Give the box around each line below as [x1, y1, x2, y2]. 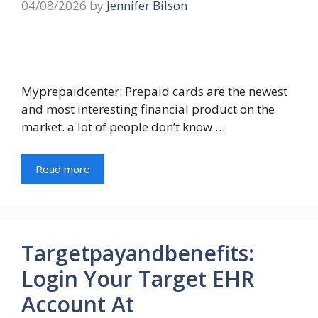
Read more [35, 161, 90, 176]
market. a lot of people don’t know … [21, 119, 225, 136]
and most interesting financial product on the [21, 101, 275, 118]
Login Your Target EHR [21, 263, 254, 293]
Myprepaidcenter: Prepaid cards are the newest [21, 83, 287, 100]
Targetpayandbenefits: [21, 238, 254, 268]
